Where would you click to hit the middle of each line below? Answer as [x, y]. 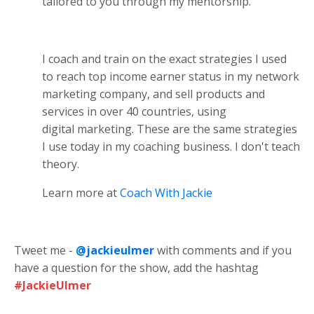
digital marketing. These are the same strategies [170, 129]
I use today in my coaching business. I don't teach [171, 146]
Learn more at [81, 192]
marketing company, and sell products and [153, 94]
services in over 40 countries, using [134, 111]
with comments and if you [223, 250]
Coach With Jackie [166, 192]
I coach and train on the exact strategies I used [164, 59]
